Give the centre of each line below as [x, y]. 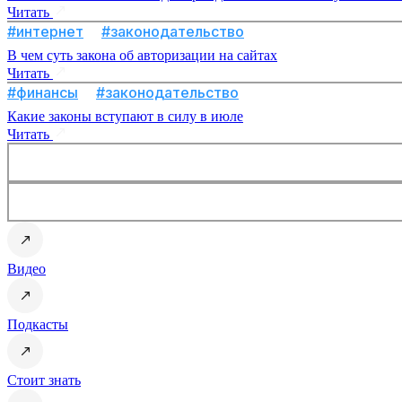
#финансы [43, 93]
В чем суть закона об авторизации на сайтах [142, 56]
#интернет [45, 32]
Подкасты [38, 325]
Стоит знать [44, 380]
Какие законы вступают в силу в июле [125, 117]
